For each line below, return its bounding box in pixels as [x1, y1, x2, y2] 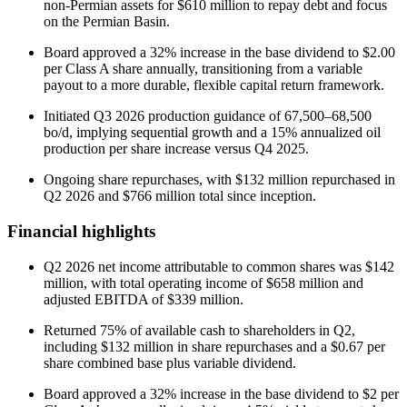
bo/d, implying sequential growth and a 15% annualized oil [44, 124, 381, 141]
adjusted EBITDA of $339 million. [44, 291, 243, 307]
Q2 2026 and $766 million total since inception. [44, 188, 316, 204]
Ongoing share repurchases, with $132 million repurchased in [44, 172, 395, 188]
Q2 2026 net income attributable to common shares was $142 [44, 258, 394, 274]
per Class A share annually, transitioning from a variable [44, 61, 362, 77]
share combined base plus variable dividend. [44, 354, 296, 371]
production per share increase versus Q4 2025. [44, 141, 309, 157]
